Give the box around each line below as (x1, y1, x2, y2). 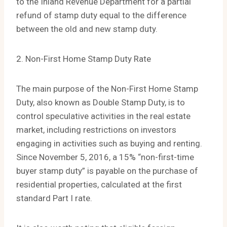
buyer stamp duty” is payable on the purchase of (16, 166, 198, 176)
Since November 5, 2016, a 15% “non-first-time (16, 152, 194, 163)
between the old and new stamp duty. (16, 24, 158, 34)
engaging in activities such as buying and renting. (16, 138, 202, 149)
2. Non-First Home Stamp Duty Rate (16, 54, 151, 64)
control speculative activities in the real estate (16, 111, 191, 122)
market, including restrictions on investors (16, 125, 176, 135)
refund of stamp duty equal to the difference (16, 10, 186, 21)
